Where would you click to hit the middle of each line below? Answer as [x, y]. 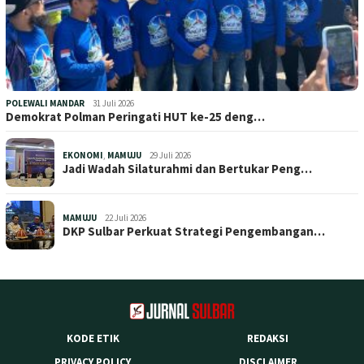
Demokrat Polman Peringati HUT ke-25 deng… [135, 117]
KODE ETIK [93, 339]
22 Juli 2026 [126, 218]
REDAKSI [268, 339]
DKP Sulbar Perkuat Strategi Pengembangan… [194, 232]
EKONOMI [83, 156]
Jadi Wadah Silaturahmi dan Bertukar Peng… [187, 169]
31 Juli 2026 [113, 104]
